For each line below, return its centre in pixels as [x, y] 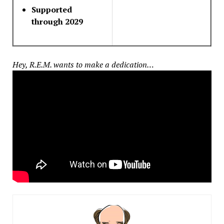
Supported [52, 9]
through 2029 [57, 21]
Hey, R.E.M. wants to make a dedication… [83, 64]
